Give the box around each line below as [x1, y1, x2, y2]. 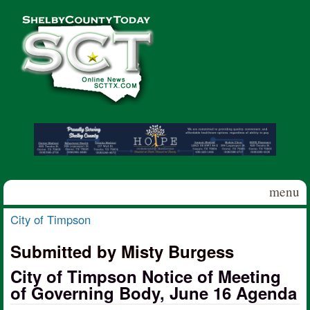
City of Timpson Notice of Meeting [10, 264, 281, 288]
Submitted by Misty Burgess [10, 239, 234, 263]
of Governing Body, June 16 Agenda [10, 280, 297, 304]
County [3, 26, 55, 51]
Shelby [4, 10, 55, 34]
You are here [10, 221, 99, 245]
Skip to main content [89, 3, 188, 19]
